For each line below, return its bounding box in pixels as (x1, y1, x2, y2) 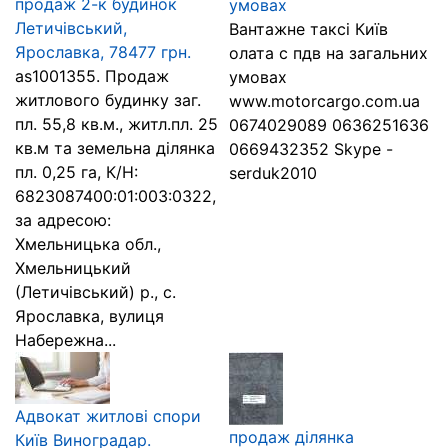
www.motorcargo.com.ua (229, 91, 420, 111)
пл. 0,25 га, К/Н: (15, 162, 138, 182)
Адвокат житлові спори (15, 406, 201, 426)
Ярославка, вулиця (15, 306, 164, 326)
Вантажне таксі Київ (229, 19, 388, 39)
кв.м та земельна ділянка (15, 138, 215, 158)
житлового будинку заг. (15, 90, 201, 110)
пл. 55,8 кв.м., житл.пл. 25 (15, 114, 218, 134)
